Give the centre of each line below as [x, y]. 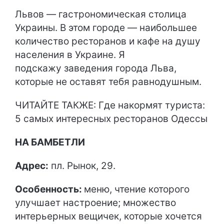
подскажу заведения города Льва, [96, 68]
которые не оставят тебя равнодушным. [108, 81]
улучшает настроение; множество [95, 202]
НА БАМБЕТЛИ [50, 142]
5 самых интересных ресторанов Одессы [111, 118]
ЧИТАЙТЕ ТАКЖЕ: [57, 105]
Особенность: [49, 189]
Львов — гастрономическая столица [101, 14]
